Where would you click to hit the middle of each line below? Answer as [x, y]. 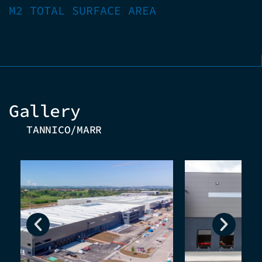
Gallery [45, 111]
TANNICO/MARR [64, 130]
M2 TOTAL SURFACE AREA [82, 10]
